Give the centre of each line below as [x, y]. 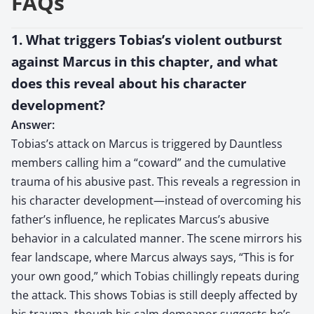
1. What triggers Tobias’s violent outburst [146, 39]
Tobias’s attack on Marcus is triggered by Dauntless [147, 143]
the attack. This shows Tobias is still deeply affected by [154, 295]
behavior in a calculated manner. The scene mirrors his [157, 238]
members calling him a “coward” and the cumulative [149, 162]
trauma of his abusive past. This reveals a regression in [156, 181]
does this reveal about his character [129, 83]
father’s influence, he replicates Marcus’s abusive [140, 219]
